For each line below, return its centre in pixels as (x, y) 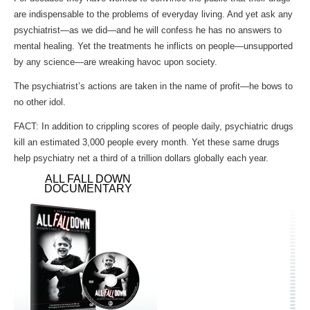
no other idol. (40, 102)
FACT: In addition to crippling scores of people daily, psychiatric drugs (154, 127)
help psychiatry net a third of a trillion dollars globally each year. (141, 158)
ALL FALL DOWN (88, 179)
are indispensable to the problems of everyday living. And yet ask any (153, 15)
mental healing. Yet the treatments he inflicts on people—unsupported (153, 46)
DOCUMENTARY (88, 189)
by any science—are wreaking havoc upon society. (116, 62)
